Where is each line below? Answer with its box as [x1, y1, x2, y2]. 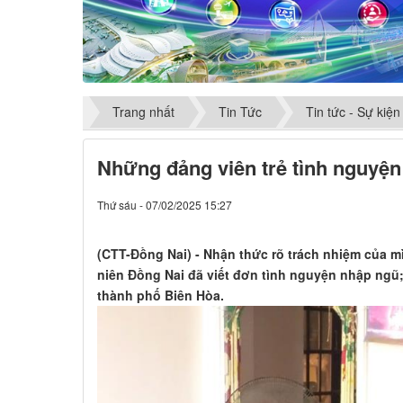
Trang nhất [112, 103, 175, 121]
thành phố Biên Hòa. [97, 285, 224, 304]
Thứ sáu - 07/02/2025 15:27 [97, 196, 232, 212]
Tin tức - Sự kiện [306, 103, 400, 121]
